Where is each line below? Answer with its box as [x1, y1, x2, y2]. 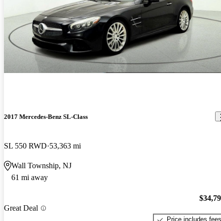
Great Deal [4, 204, 38, 213]
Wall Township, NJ [11, 161, 72, 170]
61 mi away [11, 173, 48, 182]
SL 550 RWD [4, 141, 47, 150]
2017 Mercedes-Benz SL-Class [4, 112, 88, 120]
